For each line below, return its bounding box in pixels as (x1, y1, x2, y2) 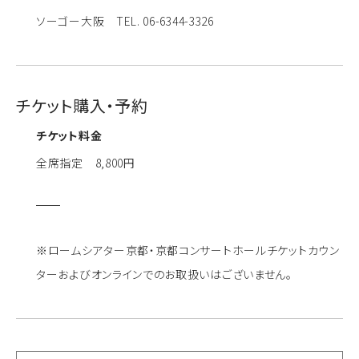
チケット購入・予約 (16, 93, 148, 117)
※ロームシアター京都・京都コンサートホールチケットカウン (36, 241, 340, 258)
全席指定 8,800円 (36, 154, 135, 171)
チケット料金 (36, 127, 103, 143)
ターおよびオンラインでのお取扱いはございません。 (36, 265, 292, 282)
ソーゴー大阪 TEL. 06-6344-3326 (36, 12, 214, 29)
